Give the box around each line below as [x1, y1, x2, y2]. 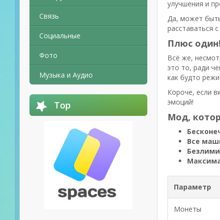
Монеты [174, 204, 201, 214]
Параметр [174, 182, 211, 192]
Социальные [39, 31, 81, 40]
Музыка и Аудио [39, 70, 93, 80]
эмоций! [167, 97, 193, 107]
